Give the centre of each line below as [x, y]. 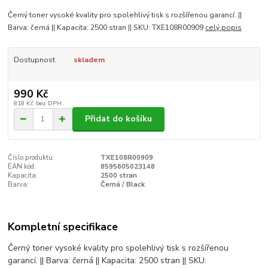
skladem [89, 60]
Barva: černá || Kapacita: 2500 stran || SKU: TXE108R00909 [107, 28]
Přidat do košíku [118, 119]
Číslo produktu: [31, 157]
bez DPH [48, 103]
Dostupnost [34, 60]
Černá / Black [122, 184]
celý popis [224, 28]
